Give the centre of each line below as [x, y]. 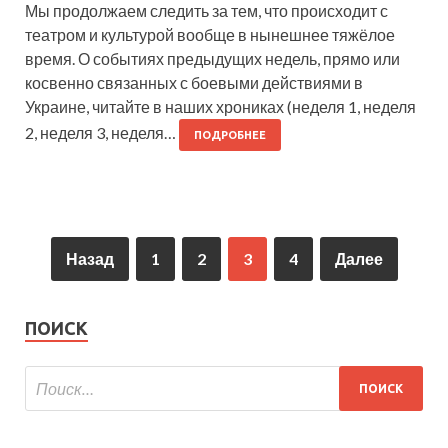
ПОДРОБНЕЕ [230, 135]
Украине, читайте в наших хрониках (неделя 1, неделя [220, 107]
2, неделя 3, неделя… [102, 133]
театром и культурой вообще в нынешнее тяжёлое [210, 35]
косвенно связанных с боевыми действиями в [194, 83]
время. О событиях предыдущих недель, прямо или [212, 59]
